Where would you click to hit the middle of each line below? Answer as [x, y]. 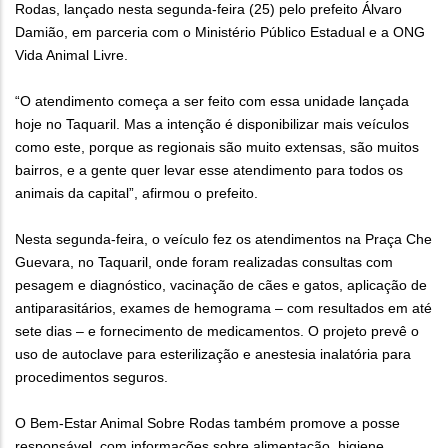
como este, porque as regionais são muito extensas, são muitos [217, 147]
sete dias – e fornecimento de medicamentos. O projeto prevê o [217, 331]
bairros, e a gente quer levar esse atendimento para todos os [209, 170]
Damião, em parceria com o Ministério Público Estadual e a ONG [220, 32]
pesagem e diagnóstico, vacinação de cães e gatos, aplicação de [221, 285]
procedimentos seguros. [91, 377]
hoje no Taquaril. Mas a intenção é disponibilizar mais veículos [212, 124]
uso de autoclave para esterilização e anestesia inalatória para [213, 354]
